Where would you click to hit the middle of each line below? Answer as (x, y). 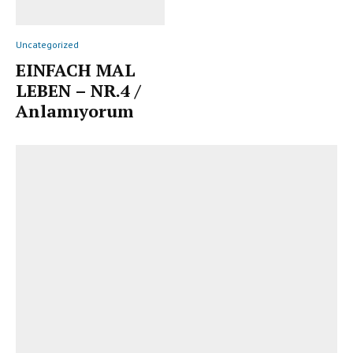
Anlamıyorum (75, 111)
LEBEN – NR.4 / (78, 91)
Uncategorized (47, 45)
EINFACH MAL (76, 70)
